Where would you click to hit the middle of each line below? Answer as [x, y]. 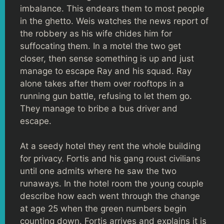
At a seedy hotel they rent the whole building [110, 146]
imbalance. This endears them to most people [112, 8]
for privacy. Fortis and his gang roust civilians [110, 158]
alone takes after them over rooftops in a [102, 83]
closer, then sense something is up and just [107, 58]
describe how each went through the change [110, 196]
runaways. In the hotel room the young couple [112, 183]
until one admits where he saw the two [98, 171]
